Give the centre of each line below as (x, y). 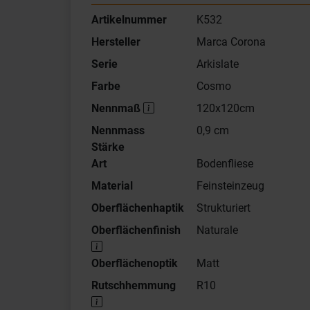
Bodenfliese (225, 164)
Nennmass (118, 130)
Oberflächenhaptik (138, 208)
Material (112, 186)
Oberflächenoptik (135, 263)
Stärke (108, 147)
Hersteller (116, 42)
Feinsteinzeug (230, 186)
